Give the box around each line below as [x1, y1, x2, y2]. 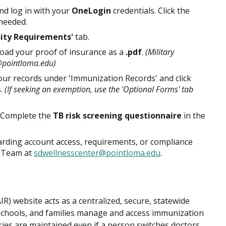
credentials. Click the [111, 5, 190, 16]
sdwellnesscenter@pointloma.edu [34, 147, 160, 158]
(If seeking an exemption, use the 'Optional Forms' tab [5, 83, 193, 95]
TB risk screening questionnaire [53, 109, 182, 121]
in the [182, 109, 205, 121]
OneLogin [72, 5, 111, 16]
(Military [145, 46, 174, 58]
